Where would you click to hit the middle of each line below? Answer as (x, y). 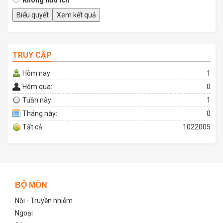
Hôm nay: (37, 73)
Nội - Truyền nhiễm (44, 200)
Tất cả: (33, 127)
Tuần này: (38, 100)
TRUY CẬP (32, 55)
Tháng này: (40, 113)
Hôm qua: (37, 86)
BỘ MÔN (31, 185)
